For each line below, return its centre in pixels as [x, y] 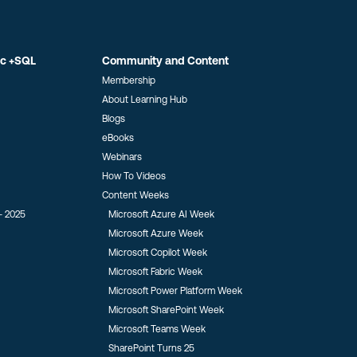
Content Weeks [135, 195]
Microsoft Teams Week [157, 329]
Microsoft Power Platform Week [175, 291]
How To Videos [133, 176]
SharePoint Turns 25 [151, 348]
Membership [128, 80]
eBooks [118, 138]
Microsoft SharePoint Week [166, 310]
